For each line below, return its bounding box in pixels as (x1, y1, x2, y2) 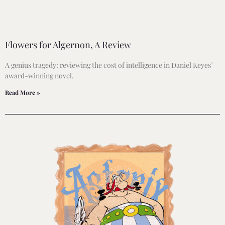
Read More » (5, 88, 40, 96)
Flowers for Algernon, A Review (5, 38, 131, 51)
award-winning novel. (5, 70, 74, 80)
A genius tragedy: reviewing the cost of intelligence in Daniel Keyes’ (5, 60, 212, 70)
